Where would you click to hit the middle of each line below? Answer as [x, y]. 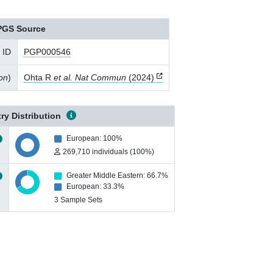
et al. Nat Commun [90, 77]
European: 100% [94, 138]
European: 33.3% [95, 186]
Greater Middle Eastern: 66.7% [117, 175]
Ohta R [39, 77]
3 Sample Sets [78, 200]
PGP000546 [47, 52]
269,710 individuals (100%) [108, 152]
